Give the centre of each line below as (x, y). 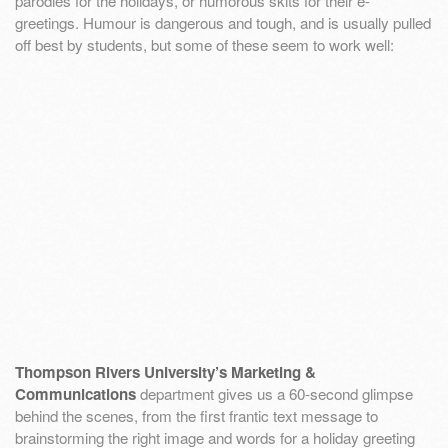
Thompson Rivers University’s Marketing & (165, 371)
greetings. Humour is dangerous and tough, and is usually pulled (223, 23)
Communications (75, 393)
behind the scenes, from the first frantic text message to (196, 415)
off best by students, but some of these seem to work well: (204, 45)
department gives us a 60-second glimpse (274, 393)
